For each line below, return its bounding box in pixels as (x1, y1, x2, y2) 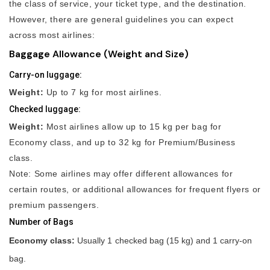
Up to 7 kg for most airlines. (43, 87, 162, 97)
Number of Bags (9, 216, 74, 227)
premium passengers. (9, 199, 99, 210)
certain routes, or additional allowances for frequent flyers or (9, 184, 261, 194)
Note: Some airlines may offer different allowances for (9, 168, 233, 178)
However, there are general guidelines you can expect (9, 14, 234, 24)
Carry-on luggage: (9, 69, 83, 80)
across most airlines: (9, 30, 95, 40)
